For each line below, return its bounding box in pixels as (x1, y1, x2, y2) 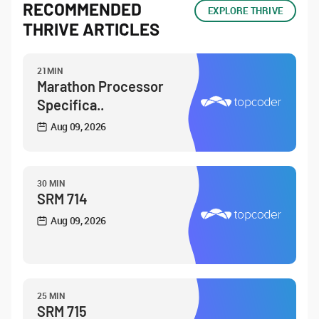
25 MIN (37, 290, 66, 301)
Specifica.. (37, 96, 104, 113)
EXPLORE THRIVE (208, 4, 283, 17)
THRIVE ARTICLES (23, 19, 159, 39)
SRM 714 (37, 190, 88, 207)
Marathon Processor (37, 78, 164, 95)
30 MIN (37, 177, 66, 189)
